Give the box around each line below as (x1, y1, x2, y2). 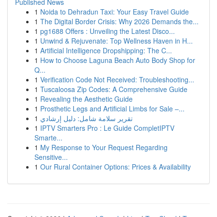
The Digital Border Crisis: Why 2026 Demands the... (40, 16, 199, 26)
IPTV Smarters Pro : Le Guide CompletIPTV (40, 123, 174, 133)
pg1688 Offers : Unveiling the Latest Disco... (40, 26, 175, 36)
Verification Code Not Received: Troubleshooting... (40, 75, 194, 84)
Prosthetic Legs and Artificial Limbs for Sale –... (40, 104, 185, 113)
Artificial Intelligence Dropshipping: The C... (40, 46, 172, 55)
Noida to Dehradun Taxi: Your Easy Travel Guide (40, 7, 189, 16)
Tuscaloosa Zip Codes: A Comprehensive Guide (40, 84, 187, 94)
